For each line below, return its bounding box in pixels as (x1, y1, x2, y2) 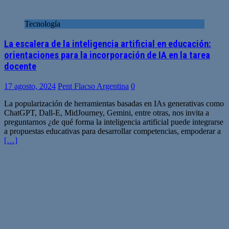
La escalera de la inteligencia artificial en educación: (4, 38, 211, 50)
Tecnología (25, 19, 60, 29)
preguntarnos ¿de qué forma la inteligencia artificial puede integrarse (4, 117, 223, 126)
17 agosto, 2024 (4, 81, 56, 90)
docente (4, 60, 36, 72)
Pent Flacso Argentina (58, 81, 129, 90)
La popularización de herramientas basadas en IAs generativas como (4, 99, 224, 108)
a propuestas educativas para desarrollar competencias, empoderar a (4, 126, 221, 135)
